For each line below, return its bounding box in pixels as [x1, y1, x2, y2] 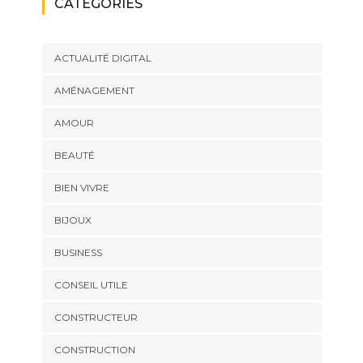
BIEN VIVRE [53, 181, 109, 194]
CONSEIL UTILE [53, 279, 128, 292]
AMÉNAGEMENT [53, 84, 135, 97]
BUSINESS [53, 246, 102, 259]
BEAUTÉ [53, 149, 95, 162]
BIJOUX [53, 214, 92, 227]
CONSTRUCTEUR [53, 311, 138, 324]
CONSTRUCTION [53, 344, 135, 357]
